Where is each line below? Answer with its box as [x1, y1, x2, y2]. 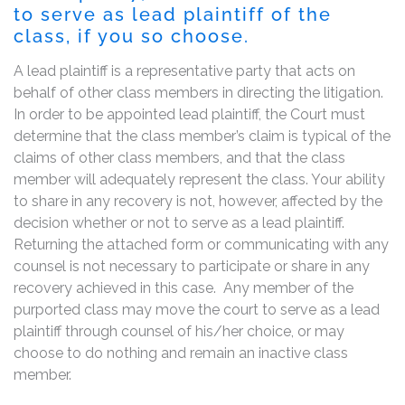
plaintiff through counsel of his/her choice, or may [14, 322, 344, 340]
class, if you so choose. [14, 24, 250, 47]
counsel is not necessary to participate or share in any [14, 257, 370, 275]
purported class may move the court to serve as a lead [14, 300, 380, 318]
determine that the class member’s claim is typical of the [14, 127, 391, 145]
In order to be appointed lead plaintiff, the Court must [14, 105, 365, 123]
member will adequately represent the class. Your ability [14, 170, 385, 188]
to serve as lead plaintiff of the [14, 3, 332, 25]
